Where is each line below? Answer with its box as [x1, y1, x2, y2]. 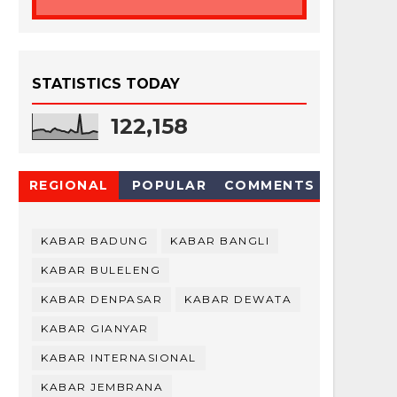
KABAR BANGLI [170, 234, 269, 248]
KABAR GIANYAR [41, 322, 149, 336]
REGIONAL [28, 177, 109, 194]
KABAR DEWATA [184, 292, 292, 307]
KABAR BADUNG [41, 234, 148, 248]
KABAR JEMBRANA [41, 380, 163, 394]
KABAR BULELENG [41, 263, 160, 277]
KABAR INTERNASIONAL [41, 351, 197, 365]
